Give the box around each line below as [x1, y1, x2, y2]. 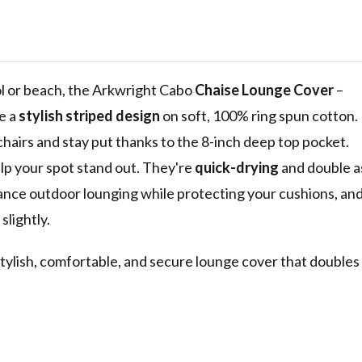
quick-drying [195, 158, 279, 177]
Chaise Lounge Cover [195, 81, 334, 99]
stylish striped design [19, 107, 160, 125]
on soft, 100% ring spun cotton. [160, 107, 358, 125]
